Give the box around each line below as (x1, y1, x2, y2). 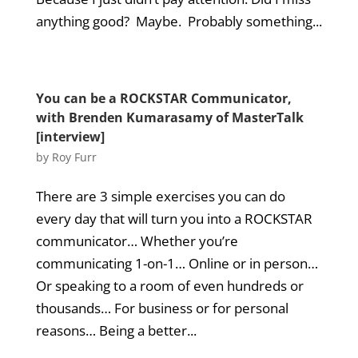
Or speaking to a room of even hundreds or (35, 276, 304, 295)
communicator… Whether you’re (35, 232, 238, 250)
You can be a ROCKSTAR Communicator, (35, 89, 292, 107)
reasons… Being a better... (35, 321, 197, 340)
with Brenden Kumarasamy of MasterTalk (35, 109, 304, 126)
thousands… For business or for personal (35, 299, 288, 317)
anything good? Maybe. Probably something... (35, 12, 322, 30)
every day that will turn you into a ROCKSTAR (35, 209, 312, 228)
